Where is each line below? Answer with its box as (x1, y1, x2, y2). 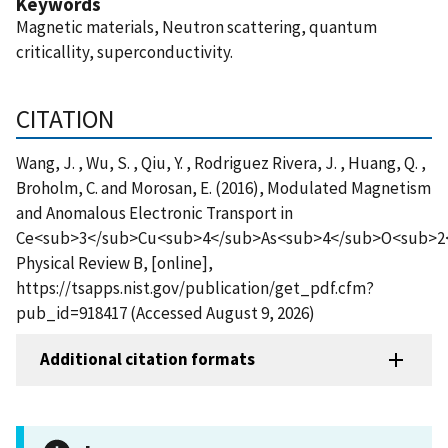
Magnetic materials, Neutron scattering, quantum (16, 15, 377, 38)
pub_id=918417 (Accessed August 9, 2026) (16, 301, 315, 324)
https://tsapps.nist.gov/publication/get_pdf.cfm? (16, 276, 374, 299)
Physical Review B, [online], (16, 251, 213, 274)
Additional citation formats (40, 348, 255, 371)
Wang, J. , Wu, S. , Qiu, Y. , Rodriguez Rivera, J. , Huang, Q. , (16, 151, 426, 174)
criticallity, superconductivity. (16, 40, 233, 63)
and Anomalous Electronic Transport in (16, 201, 293, 224)
